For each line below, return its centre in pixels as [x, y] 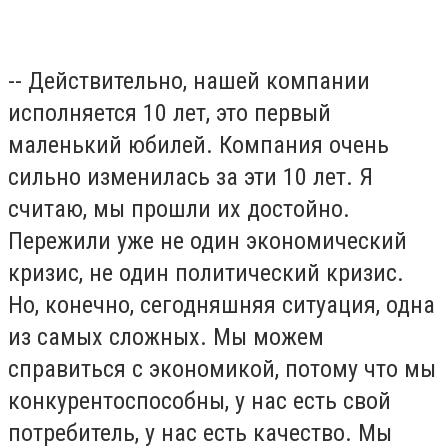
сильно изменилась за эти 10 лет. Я [190, 176]
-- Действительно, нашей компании [189, 80]
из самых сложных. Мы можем [166, 336]
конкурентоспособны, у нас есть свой [199, 400]
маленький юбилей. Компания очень [198, 144]
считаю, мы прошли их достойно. [179, 208]
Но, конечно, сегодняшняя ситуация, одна [221, 304]
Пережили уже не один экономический [207, 240]
